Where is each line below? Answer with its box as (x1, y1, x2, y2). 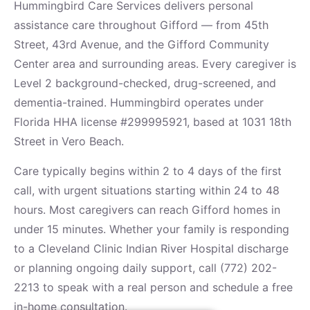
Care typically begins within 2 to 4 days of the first (14, 163, 282, 178)
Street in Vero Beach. (14, 134, 124, 149)
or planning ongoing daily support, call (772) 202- (14, 260, 277, 275)
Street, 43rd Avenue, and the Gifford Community (14, 37, 269, 52)
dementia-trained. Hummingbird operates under (14, 95, 264, 110)
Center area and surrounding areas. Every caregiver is (14, 57, 296, 71)
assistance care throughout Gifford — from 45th (14, 18, 268, 33)
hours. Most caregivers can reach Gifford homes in (14, 202, 280, 217)
